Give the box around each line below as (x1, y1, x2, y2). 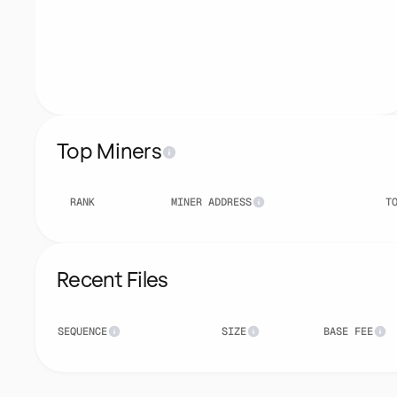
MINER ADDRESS (171, 195, 252, 209)
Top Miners (57, 141, 161, 163)
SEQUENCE (58, 324, 107, 339)
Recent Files (57, 269, 168, 292)
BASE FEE (323, 324, 373, 339)
